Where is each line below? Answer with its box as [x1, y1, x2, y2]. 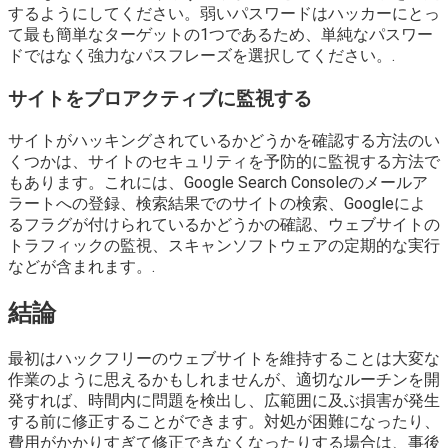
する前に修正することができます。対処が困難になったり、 [8, 412, 440, 432]
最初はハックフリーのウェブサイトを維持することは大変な [8, 349, 440, 369]
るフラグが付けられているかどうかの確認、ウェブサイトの [8, 214, 440, 234]
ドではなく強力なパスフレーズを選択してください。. [8, 46, 395, 66]
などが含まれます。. [8, 256, 155, 276]
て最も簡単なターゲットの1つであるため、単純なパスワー [8, 25, 433, 45]
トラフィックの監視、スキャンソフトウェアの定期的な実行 [8, 235, 440, 255]
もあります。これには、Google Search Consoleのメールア [8, 172, 428, 192]
